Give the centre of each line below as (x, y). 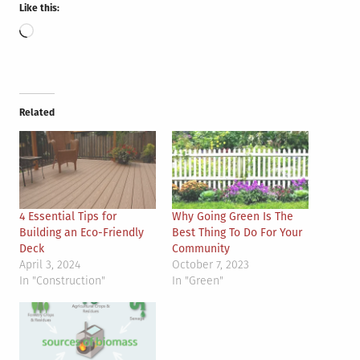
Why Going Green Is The (233, 217)
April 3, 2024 (50, 265)
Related (37, 112)
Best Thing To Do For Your (237, 233)
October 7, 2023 (211, 265)
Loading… (59, 31)
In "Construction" (62, 281)
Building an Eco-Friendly (82, 233)
